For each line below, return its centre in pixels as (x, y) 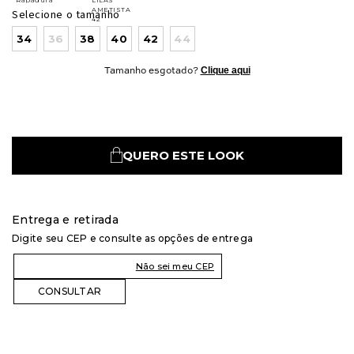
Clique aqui (225, 70)
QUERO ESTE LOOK (183, 155)
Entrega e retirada (66, 220)
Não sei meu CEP (175, 266)
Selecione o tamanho (66, 15)
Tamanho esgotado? (152, 71)
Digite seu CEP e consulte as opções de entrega (133, 238)
